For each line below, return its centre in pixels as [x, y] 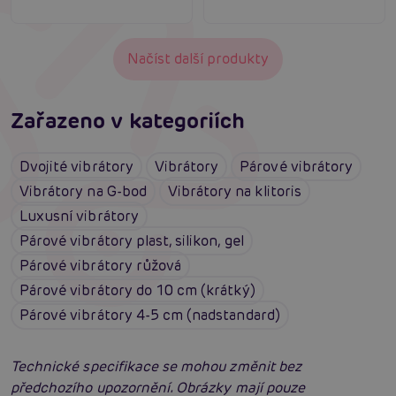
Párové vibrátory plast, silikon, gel [132, 240]
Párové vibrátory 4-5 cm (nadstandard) [150, 315]
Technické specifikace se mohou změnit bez [156, 366]
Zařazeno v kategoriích [128, 120]
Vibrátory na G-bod [83, 191]
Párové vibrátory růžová [101, 265]
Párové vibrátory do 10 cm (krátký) [137, 290]
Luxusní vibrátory [79, 216]
